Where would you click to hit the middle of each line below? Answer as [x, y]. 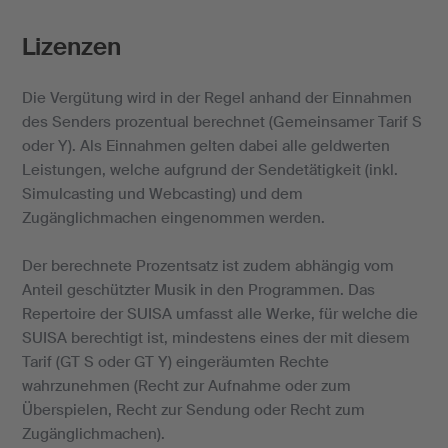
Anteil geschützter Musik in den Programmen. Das [198, 290]
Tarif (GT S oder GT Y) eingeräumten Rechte [175, 362]
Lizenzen [71, 47]
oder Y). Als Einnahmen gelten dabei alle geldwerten [205, 146]
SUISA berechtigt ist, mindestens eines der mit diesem [215, 338]
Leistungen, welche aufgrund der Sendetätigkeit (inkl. [209, 170]
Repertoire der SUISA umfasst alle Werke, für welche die [219, 314]
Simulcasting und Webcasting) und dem [162, 194]
